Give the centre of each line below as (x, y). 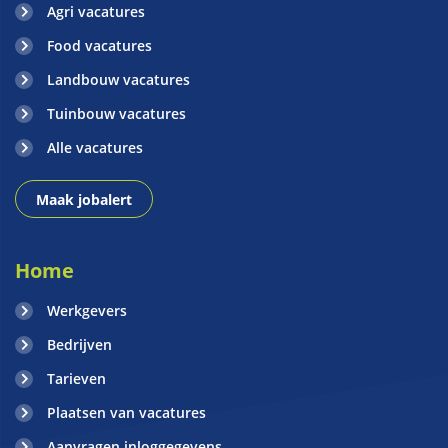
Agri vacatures (96, 11)
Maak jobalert (84, 199)
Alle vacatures (95, 147)
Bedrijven (79, 344)
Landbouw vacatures (118, 79)
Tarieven (76, 378)
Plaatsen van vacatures (126, 412)
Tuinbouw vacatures (116, 113)
